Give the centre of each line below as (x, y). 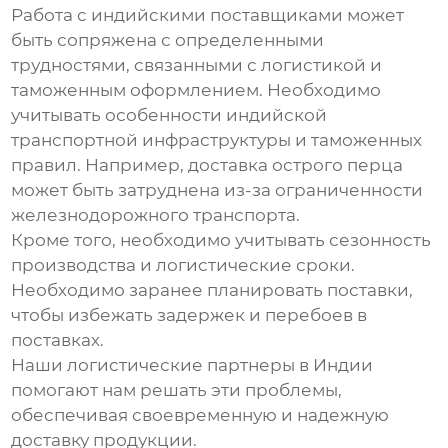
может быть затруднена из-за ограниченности (217, 190)
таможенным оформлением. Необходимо (196, 90)
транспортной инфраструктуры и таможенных (217, 140)
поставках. (58, 340)
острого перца (338, 165)
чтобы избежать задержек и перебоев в (189, 315)
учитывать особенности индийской (169, 115)
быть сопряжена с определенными (168, 40)
